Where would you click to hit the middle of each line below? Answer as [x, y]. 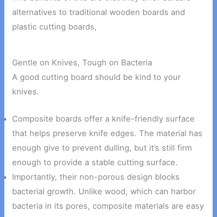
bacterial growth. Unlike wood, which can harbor [104, 192]
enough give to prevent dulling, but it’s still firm [102, 148]
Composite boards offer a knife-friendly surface [104, 119]
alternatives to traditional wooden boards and [99, 12]
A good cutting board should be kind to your [97, 77]
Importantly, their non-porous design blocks [96, 177]
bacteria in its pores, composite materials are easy [108, 206]
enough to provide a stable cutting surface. [95, 163]
